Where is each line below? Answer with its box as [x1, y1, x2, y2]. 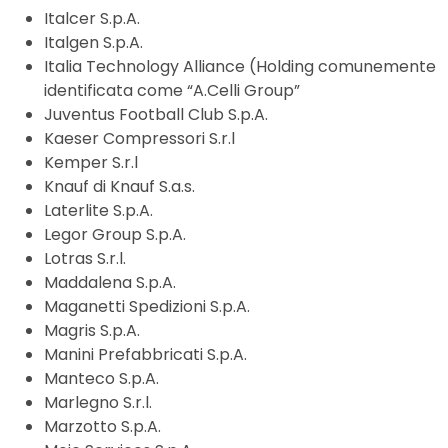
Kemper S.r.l [44, 151, 138, 175]
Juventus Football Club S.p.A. [44, 103, 268, 127]
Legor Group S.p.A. [44, 223, 186, 247]
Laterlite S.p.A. [44, 199, 153, 223]
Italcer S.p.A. [44, 7, 140, 31]
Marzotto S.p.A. [44, 415, 161, 439]
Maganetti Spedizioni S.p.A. [44, 295, 250, 319]
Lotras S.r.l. [44, 247, 126, 271]
